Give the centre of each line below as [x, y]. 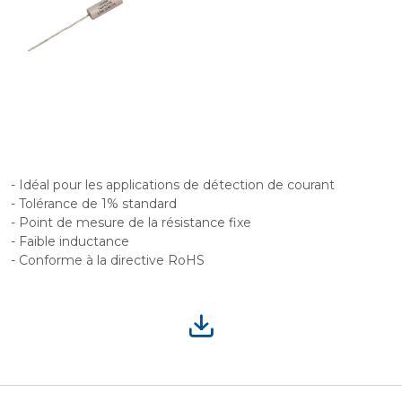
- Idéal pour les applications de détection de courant [173, 185]
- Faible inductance [70, 241]
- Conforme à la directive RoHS [108, 260]
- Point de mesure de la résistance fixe [131, 223]
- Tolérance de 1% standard [94, 204]
